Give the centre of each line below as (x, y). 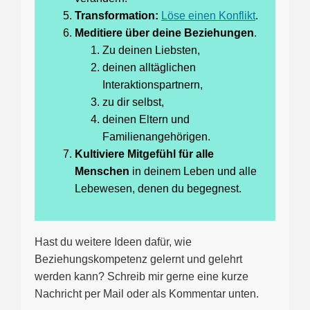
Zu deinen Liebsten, (151, 51)
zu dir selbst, (133, 102)
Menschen (102, 172)
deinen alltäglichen (149, 68)
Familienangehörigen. (156, 137)
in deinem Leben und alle (193, 172)
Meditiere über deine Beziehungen (164, 33)
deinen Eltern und (146, 120)
